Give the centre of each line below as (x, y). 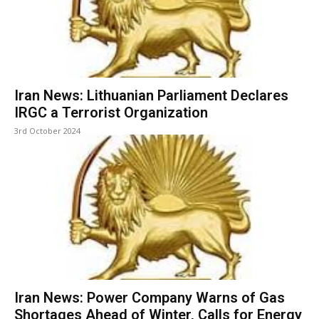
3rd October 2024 (47, 131)
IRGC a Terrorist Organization (111, 113)
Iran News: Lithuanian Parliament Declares (151, 96)
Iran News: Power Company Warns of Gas (150, 298)
